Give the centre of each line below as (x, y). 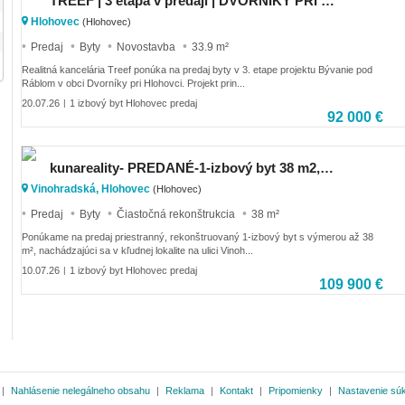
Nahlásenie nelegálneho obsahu (80, 390)
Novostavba (146, 47)
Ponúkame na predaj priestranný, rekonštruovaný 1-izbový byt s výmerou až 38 (198, 237)
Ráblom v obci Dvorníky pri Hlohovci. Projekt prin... (133, 84)
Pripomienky (296, 390)
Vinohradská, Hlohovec (90, 188)
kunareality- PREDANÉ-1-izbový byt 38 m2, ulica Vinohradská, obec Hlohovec (327, 167)
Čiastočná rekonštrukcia (176, 214)
